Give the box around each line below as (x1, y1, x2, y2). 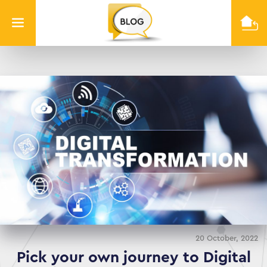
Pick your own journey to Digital (16, 249, 251, 265)
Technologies (132, 55, 191, 66)
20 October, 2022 (195, 234, 258, 242)
